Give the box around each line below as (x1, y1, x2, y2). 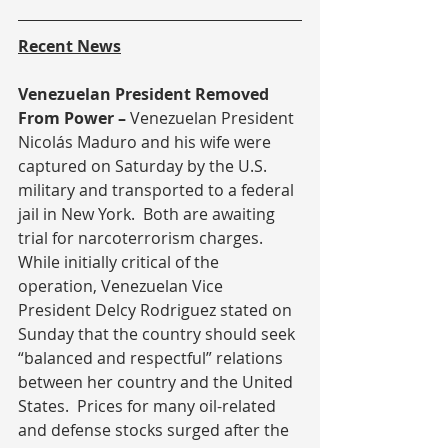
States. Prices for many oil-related (18, 395, 280, 417)
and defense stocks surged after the (18, 419, 293, 441)
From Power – (18, 107, 130, 129)
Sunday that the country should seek (18, 323, 299, 345)
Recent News (18, 35, 121, 57)
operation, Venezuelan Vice (18, 275, 227, 297)
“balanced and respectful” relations (18, 347, 287, 369)
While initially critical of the (18, 251, 223, 273)
